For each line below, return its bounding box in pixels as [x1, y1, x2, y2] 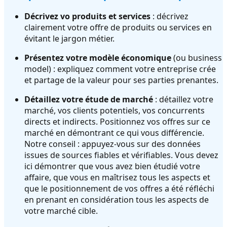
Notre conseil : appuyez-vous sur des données [24, 138, 201, 149]
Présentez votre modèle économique [24, 52, 171, 63]
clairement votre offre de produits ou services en [24, 21, 212, 33]
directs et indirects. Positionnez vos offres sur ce [24, 116, 210, 127]
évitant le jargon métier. [24, 32, 115, 44]
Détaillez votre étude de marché [24, 93, 153, 105]
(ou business [171, 52, 222, 63]
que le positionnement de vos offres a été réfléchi [24, 182, 214, 194]
